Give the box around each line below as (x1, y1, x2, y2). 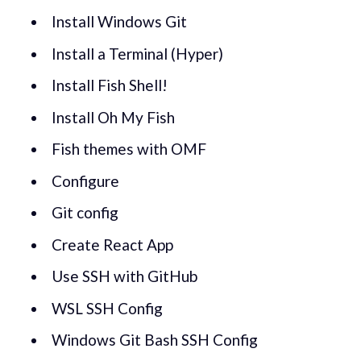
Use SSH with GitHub (51, 267, 197, 286)
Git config (51, 203, 118, 222)
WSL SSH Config (51, 298, 163, 317)
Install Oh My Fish (51, 107, 175, 127)
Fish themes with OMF (51, 139, 206, 159)
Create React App (51, 234, 173, 254)
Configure (51, 171, 119, 190)
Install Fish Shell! (51, 76, 168, 95)
